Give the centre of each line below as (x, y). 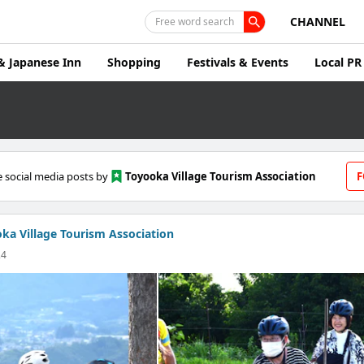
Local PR (338, 62)
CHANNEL (318, 21)
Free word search (195, 22)
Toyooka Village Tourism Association (221, 176)
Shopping (134, 62)
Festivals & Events (238, 62)
